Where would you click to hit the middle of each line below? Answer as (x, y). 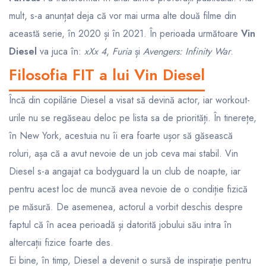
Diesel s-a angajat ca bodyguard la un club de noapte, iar (125, 171)
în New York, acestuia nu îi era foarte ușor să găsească (121, 135)
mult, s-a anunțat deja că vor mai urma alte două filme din (123, 15)
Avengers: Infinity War (187, 51)
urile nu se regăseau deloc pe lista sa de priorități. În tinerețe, (133, 118)
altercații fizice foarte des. (61, 242)
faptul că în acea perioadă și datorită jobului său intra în (120, 224)
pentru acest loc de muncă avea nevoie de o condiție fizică (128, 189)
